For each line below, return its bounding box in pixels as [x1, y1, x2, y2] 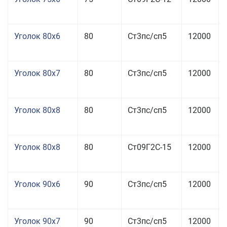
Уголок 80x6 [14, 31, 60, 41]
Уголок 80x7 [14, 68, 60, 78]
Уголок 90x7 [14, 216, 60, 226]
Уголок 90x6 [14, 179, 60, 189]
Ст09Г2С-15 [128, 142, 171, 152]
